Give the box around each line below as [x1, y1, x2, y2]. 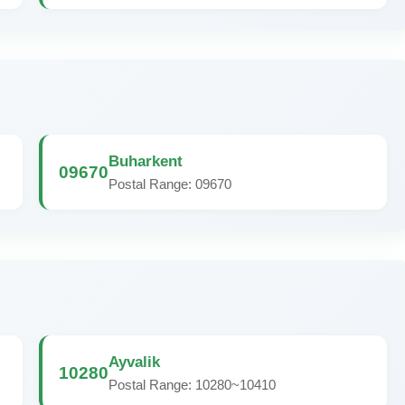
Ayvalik [108, 353, 160, 371]
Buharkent [108, 152, 183, 170]
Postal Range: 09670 [108, 176, 231, 192]
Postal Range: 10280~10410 [108, 377, 276, 392]
